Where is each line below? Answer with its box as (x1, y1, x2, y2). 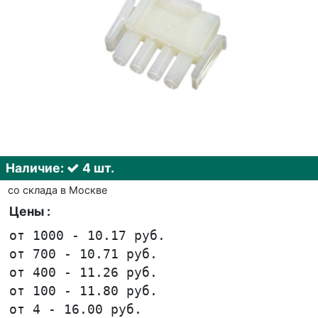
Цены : (9, 203, 51, 219)
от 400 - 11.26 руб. (9, 265, 158, 280)
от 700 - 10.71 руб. (9, 246, 158, 261)
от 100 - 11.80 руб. (9, 283, 158, 298)
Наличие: (6, 160, 67, 175)
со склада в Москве (7, 183, 107, 196)
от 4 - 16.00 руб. (9, 302, 143, 317)
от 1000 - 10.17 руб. (9, 228, 166, 243)
